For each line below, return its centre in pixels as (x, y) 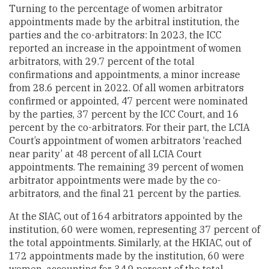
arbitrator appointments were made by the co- (115, 180)
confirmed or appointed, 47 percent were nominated (128, 101)
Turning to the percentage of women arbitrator (116, 8)
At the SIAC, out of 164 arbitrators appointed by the (126, 216)
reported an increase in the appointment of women (125, 48)
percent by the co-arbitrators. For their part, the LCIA (129, 127)
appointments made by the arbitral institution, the (124, 21)
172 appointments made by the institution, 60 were (127, 255)
